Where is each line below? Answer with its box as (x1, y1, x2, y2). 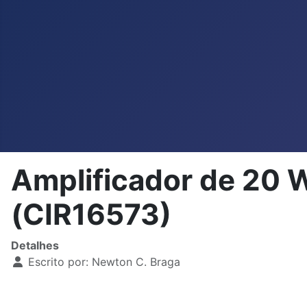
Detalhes (11, 238, 59, 252)
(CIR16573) (11, 197, 171, 232)
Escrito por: (25, 255, 92, 269)
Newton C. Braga (92, 255, 180, 269)
